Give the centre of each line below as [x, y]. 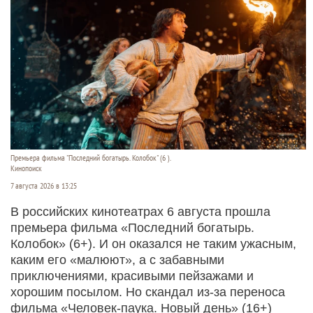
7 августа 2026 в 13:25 [44, 186]
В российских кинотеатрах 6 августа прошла [140, 212]
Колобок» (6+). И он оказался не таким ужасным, [153, 244]
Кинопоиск [26, 169]
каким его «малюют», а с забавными [117, 260]
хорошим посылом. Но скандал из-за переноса [148, 292]
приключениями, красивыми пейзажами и [132, 276]
